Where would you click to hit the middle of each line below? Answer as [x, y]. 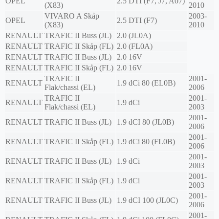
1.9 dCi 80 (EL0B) [146, 83]
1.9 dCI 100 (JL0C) [147, 200]
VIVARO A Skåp [72, 16]
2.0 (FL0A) [135, 46]
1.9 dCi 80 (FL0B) [146, 142]
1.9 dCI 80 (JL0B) [145, 122]
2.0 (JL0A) [134, 36]
